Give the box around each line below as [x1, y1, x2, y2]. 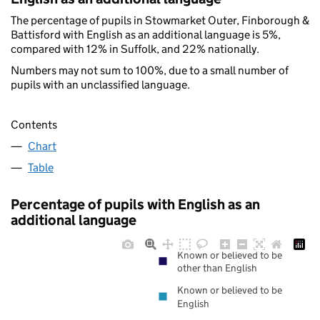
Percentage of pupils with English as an [11, 196, 260, 214]
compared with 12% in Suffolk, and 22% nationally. [11, 41, 259, 56]
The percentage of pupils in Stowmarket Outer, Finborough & [11, 13, 309, 27]
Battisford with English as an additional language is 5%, [11, 27, 281, 41]
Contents [11, 118, 57, 132]
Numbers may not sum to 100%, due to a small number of [11, 63, 289, 77]
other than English [177, 261, 257, 275]
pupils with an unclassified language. [11, 77, 190, 91]
